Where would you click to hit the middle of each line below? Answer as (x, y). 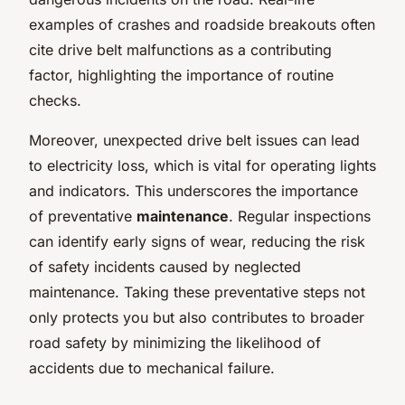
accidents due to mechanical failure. (152, 367)
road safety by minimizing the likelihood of (175, 342)
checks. (55, 100)
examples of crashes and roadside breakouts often (202, 24)
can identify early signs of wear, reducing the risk (197, 241)
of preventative (83, 216)
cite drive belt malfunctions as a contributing (180, 49)
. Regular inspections (300, 216)
